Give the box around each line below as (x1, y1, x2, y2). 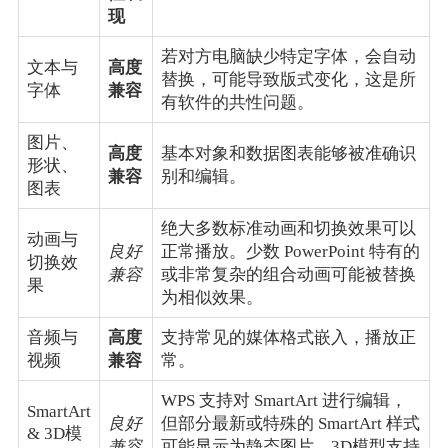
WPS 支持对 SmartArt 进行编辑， (160, 390, 407, 410)
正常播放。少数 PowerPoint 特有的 (160, 241, 420, 261)
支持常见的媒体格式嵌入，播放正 (160, 327, 416, 347)
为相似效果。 (160, 287, 263, 307)
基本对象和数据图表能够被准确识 (160, 143, 416, 163)
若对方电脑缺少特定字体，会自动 (160, 46, 416, 66)
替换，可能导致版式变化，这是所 (160, 69, 416, 89)
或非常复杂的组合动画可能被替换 (160, 264, 416, 284)
